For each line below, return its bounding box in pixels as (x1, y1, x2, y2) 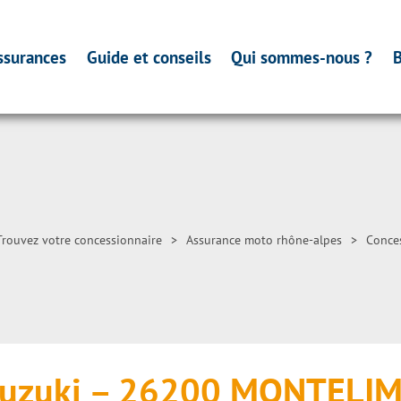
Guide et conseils (86, 46, 211, 68)
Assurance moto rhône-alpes (186, 232, 342, 248)
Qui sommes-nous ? (231, 46, 373, 68)
